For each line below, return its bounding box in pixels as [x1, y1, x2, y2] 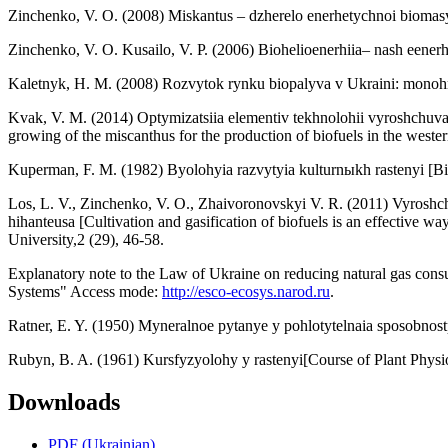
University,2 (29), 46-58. [8, 231, 164, 249]
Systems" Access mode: [8, 283, 162, 301]
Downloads [8, 389, 120, 416]
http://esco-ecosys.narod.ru [162, 283, 330, 301]
